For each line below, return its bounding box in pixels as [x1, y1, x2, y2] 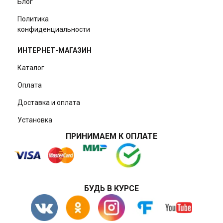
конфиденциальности [17, 25, 91, 33]
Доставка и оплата [17, 98, 81, 107]
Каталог [17, 63, 45, 72]
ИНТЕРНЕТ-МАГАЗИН [17, 46, 92, 54]
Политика [17, 14, 49, 23]
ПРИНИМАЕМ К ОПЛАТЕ [66, 131, 157, 141]
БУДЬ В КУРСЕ [84, 184, 139, 194]
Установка [17, 115, 53, 124]
